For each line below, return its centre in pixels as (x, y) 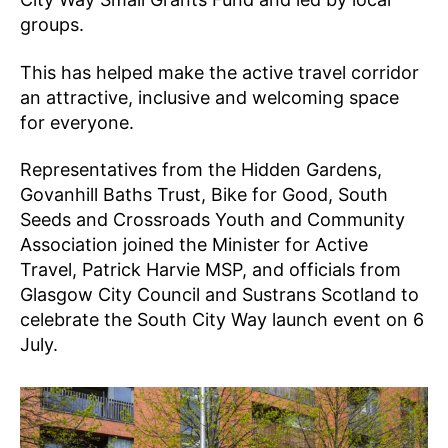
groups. (55, 25)
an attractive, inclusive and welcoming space (209, 97)
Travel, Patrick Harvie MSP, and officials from (210, 270)
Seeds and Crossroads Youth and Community (212, 220)
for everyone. (79, 122)
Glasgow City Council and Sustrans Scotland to (219, 295)
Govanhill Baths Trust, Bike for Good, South (204, 195)
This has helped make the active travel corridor (219, 72)
